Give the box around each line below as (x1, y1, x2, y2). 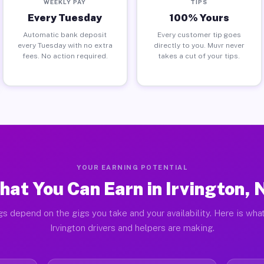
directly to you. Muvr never (153, 41, 245, 49)
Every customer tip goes (157, 30, 241, 39)
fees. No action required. (22, 51, 108, 60)
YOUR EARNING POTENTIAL (77, 164, 187, 171)
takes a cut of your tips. (158, 51, 240, 60)
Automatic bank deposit (23, 30, 107, 39)
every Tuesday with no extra (17, 41, 113, 49)
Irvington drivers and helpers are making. (49, 223, 214, 233)
